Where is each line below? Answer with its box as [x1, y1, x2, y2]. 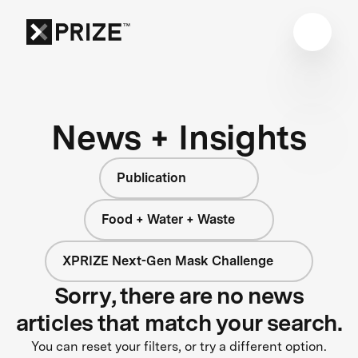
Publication [117, 169, 186, 185]
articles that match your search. [15, 308, 343, 336]
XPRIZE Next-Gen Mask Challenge [62, 253, 274, 268]
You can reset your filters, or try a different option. [31, 338, 327, 354]
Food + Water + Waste [101, 211, 235, 227]
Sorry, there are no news [54, 281, 304, 309]
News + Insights [51, 116, 307, 157]
